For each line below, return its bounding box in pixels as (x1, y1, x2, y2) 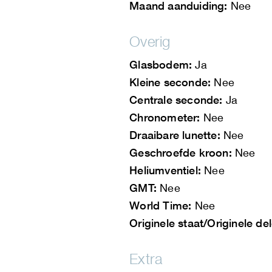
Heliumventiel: (129, 163, 201, 177)
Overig (129, 33, 171, 50)
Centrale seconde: (129, 93, 223, 107)
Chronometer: (129, 110, 200, 124)
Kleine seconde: (129, 75, 211, 89)
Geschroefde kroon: (129, 146, 232, 160)
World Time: (129, 199, 192, 212)
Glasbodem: (129, 58, 192, 72)
